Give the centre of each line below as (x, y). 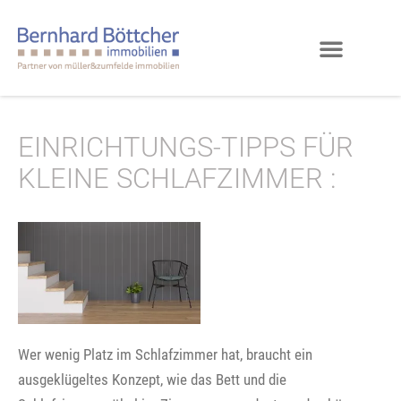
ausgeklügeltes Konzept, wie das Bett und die (152, 380)
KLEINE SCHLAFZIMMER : (177, 179)
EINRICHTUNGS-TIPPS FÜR (186, 148)
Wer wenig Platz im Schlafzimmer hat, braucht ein (165, 355)
